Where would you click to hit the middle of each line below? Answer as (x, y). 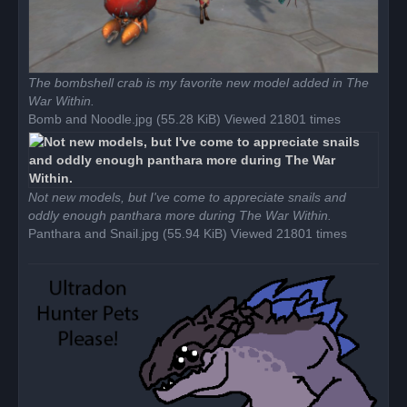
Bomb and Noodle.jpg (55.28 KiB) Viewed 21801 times (184, 119)
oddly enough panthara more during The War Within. (180, 215)
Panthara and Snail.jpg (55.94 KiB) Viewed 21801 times (188, 233)
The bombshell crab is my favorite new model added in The (199, 82)
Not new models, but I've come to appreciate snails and (187, 197)
